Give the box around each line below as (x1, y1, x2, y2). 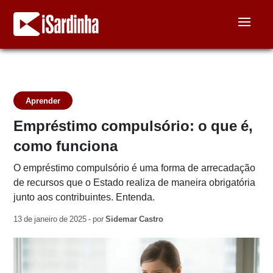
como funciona (13, 136, 118, 156)
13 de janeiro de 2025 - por (13, 213, 106, 225)
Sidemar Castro (105, 213, 164, 225)
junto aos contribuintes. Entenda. (13, 190, 155, 204)
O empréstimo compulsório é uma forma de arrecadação (13, 161, 256, 175)
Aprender (26, 94, 61, 107)
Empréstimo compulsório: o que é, (13, 116, 253, 136)
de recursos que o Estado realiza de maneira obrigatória (13, 175, 256, 190)
